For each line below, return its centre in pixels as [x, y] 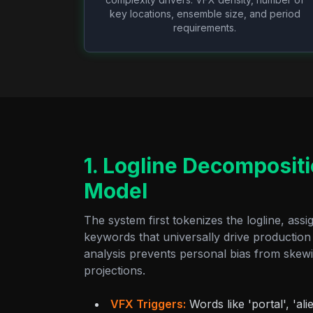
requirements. [205, 28]
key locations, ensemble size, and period [205, 14]
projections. [115, 270]
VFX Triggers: [148, 304]
